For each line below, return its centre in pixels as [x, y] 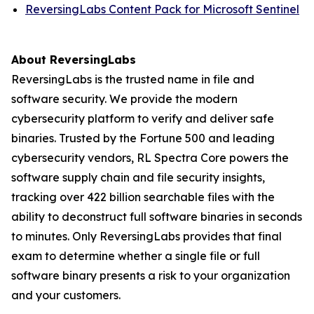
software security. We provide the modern [124, 99]
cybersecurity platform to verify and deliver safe [143, 118]
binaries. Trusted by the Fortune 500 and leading [143, 138]
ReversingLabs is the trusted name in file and [133, 79]
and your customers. [66, 295]
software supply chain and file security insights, [138, 177]
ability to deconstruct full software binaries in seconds [157, 217]
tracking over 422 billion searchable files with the [143, 197]
